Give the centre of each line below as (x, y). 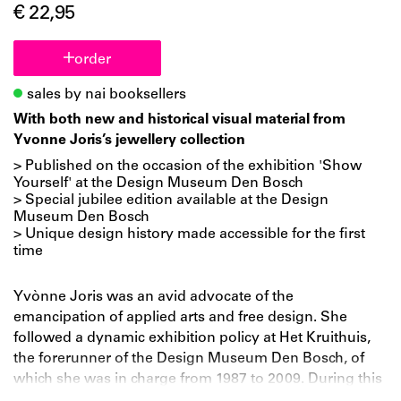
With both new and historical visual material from (179, 119)
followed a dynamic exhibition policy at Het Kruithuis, (192, 338)
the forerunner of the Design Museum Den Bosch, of (189, 358)
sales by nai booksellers (107, 94)
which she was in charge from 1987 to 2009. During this (198, 379)
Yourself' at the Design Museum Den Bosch (158, 183)
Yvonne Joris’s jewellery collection (129, 140)
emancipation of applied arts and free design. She (180, 317)
